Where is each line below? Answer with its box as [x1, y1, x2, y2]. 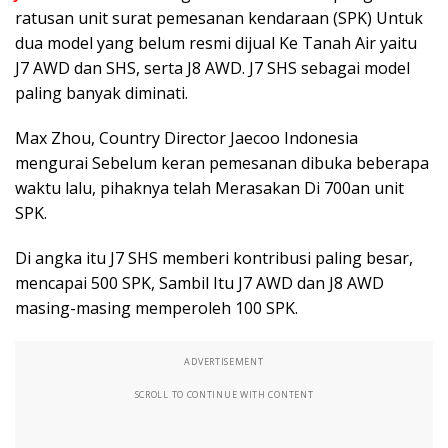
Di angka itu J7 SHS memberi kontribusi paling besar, [15, 247, 413, 269]
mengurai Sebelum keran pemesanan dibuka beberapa [15, 152, 429, 174]
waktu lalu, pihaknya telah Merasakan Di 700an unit [15, 177, 404, 199]
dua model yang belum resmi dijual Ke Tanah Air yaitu [15, 32, 417, 54]
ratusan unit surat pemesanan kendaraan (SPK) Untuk [15, 7, 423, 29]
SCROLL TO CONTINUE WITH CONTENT [134, 388, 314, 401]
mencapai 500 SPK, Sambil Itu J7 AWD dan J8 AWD [15, 272, 384, 294]
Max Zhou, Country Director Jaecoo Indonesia [15, 127, 358, 149]
